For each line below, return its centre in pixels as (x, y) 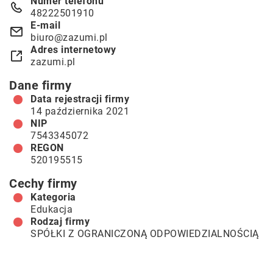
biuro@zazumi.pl (69, 37)
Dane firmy (40, 85)
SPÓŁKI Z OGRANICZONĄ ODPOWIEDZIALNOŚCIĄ (145, 234)
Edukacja (51, 209)
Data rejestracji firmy (80, 99)
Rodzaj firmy (60, 222)
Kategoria (53, 197)
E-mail (45, 25)
